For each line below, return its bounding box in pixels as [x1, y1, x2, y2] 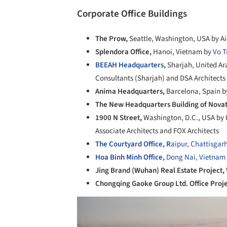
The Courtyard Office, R [95, 139, 171, 150]
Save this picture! [39, 201, 93, 212]
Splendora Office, [95, 47, 153, 58]
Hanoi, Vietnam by [153, 47, 211, 58]
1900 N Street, [95, 112, 143, 124]
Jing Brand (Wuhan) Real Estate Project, [95, 165, 226, 176]
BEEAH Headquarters [95, 60, 164, 71]
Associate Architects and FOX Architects [95, 126, 219, 137]
